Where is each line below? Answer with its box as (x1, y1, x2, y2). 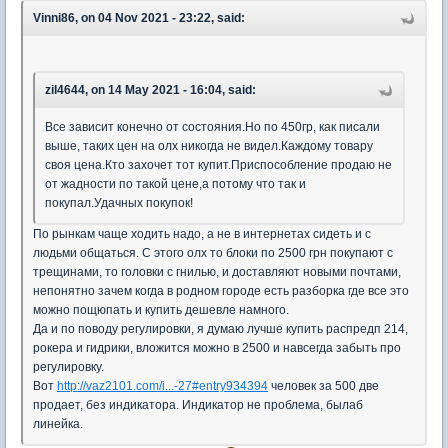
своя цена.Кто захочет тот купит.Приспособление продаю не (45, 157, 392, 172)
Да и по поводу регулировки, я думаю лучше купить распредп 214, (33, 321, 408, 336)
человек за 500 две (268, 378, 379, 393)
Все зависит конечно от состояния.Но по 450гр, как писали (45, 119, 380, 134)
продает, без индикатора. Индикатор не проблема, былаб (33, 397, 363, 412)
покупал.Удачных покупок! (45, 195, 193, 210)
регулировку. (33, 359, 104, 374)
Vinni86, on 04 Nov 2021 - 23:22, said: (33, 10, 245, 25)
